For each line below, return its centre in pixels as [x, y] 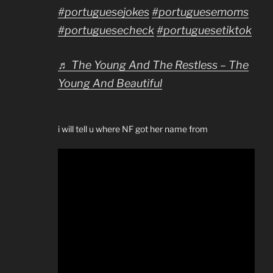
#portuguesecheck [106, 30]
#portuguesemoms [200, 12]
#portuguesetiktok [204, 30]
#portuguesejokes [104, 12]
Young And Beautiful [110, 83]
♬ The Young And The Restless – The [153, 65]
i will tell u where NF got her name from [133, 129]
